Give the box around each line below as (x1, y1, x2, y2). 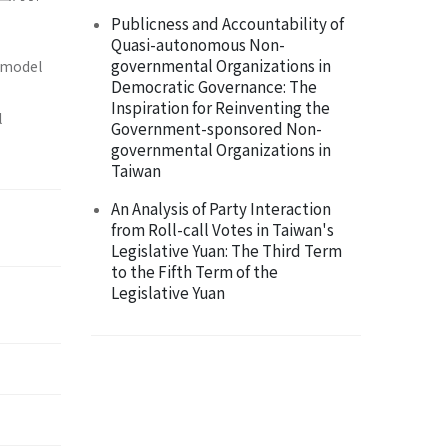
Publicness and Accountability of (111, 12, 344, 35)
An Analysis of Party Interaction (111, 197, 331, 220)
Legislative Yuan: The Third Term (111, 239, 342, 262)
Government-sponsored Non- (111, 117, 322, 140)
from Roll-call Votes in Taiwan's (111, 218, 334, 241)
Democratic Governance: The (111, 75, 317, 98)
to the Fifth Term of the (111, 260, 278, 283)
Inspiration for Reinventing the (111, 96, 330, 119)
